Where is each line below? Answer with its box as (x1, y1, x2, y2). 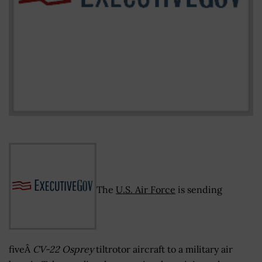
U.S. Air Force (116, 183, 175, 195)
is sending (175, 183, 222, 195)
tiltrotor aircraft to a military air (94, 243, 233, 255)
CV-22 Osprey (33, 243, 94, 255)
